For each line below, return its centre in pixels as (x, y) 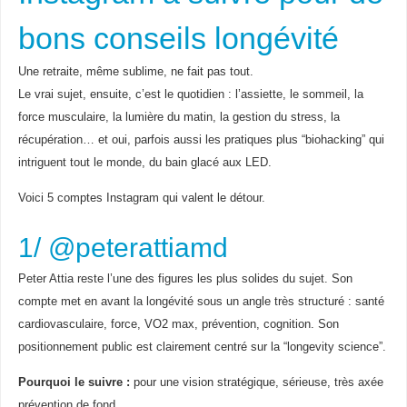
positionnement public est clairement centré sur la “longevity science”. (202, 347)
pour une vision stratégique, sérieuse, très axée (256, 382)
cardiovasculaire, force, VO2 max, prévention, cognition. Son (178, 324)
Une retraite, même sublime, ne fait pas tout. (135, 71)
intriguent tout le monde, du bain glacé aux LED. (144, 162)
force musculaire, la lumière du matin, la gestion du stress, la (179, 117)
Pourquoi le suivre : (74, 382)
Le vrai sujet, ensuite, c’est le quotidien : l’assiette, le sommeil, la (190, 94)
